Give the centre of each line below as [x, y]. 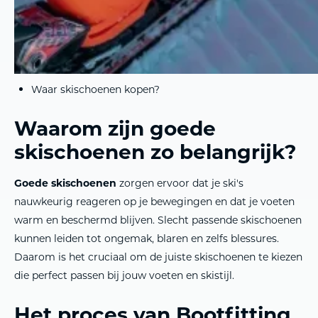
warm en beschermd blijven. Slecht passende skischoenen [158, 220]
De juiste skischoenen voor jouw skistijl [128, 46]
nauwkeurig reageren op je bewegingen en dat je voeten [154, 201]
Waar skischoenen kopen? [95, 89]
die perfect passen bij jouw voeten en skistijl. [124, 275]
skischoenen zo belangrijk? [155, 151]
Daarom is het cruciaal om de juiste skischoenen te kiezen [158, 257]
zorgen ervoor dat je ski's [180, 183]
